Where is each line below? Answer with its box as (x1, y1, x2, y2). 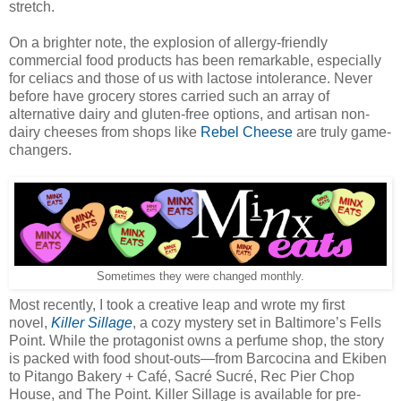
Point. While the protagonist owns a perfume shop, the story (9, 333, 384, 349)
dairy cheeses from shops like (9, 124, 200, 141)
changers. (9, 142, 72, 158)
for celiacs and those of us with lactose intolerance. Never (9, 71, 372, 87)
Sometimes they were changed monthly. (97, 270, 304, 284)
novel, (9, 315, 51, 331)
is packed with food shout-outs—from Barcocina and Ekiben (9, 351, 387, 367)
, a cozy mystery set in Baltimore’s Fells (132, 315, 381, 331)
